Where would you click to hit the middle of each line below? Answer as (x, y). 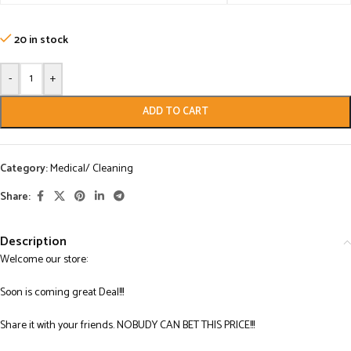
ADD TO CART (175, 112)
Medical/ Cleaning (92, 169)
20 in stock (42, 41)
